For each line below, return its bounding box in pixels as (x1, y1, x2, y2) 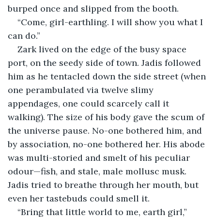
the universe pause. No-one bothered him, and (8, 124, 204, 136)
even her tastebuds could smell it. (8, 192, 150, 204)
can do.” (8, 30, 40, 41)
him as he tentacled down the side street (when (8, 70, 208, 82)
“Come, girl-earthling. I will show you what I (17, 16, 205, 28)
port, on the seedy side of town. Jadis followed (8, 57, 203, 68)
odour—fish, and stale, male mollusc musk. (8, 165, 189, 177)
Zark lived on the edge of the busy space (17, 43, 189, 55)
